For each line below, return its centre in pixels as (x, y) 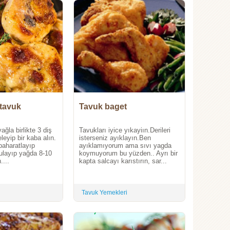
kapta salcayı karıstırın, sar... (123, 161)
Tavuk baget (103, 107)
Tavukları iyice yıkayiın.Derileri (125, 130)
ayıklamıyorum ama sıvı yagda (125, 146)
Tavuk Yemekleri (104, 193)
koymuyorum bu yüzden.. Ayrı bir (128, 154)
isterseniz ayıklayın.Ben (115, 138)
